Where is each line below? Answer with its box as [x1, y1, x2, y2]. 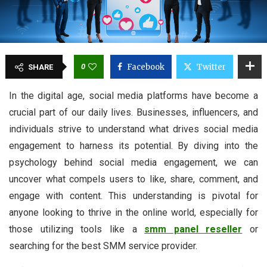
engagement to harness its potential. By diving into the [9, 140, 258, 152]
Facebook [127, 62, 164, 73]
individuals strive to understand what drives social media [9, 123, 258, 135]
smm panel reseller [144, 223, 243, 235]
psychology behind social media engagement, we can [9, 157, 258, 169]
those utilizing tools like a [9, 223, 145, 235]
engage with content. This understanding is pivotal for [9, 190, 258, 202]
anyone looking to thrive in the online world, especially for [9, 207, 258, 219]
